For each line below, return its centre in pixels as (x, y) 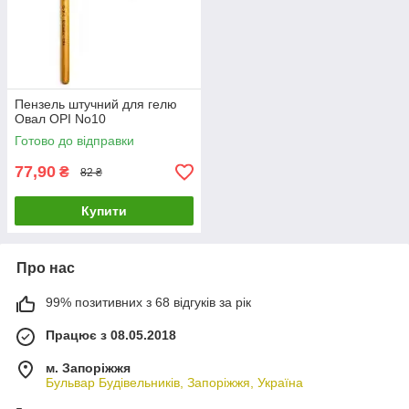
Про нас (46, 268)
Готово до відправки (74, 141)
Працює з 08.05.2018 (111, 336)
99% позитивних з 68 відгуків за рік (148, 303)
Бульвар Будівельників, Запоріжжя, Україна (174, 383)
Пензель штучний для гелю (96, 105)
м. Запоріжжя (88, 368)
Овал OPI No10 (60, 119)
